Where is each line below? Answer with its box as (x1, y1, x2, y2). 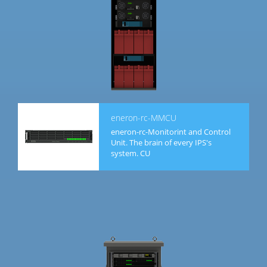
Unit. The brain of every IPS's (111, 137, 212, 148)
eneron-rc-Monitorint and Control (111, 126, 231, 138)
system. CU (111, 148, 150, 159)
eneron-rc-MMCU (111, 112, 176, 124)
